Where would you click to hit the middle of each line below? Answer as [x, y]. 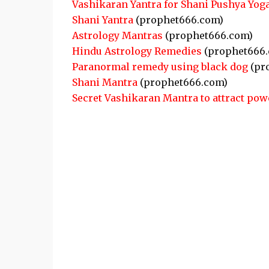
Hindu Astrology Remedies [137, 51]
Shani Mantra [104, 82]
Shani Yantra [102, 20]
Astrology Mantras [117, 35]
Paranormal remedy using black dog [160, 67]
